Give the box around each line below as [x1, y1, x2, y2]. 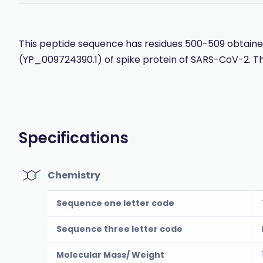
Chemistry [48, 168, 100, 183]
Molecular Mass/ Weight [56, 249, 164, 261]
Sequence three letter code [56, 223, 183, 235]
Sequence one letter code [56, 197, 174, 210]
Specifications [19, 127, 129, 149]
